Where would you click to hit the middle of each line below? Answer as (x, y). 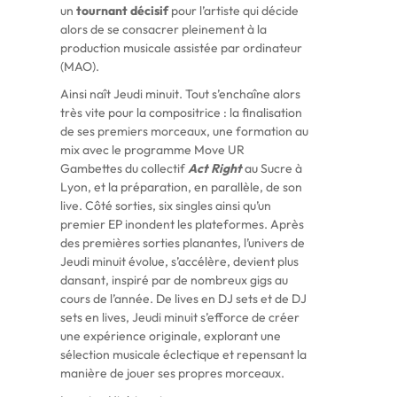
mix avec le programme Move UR (152, 150)
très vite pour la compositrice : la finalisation (181, 113)
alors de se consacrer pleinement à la (163, 29)
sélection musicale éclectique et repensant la (183, 354)
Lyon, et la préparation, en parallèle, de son (181, 187)
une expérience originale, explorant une (170, 336)
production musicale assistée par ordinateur (181, 48)
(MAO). (79, 66)
